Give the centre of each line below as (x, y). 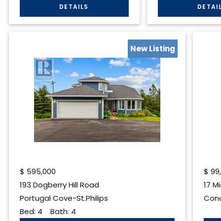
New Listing (152, 49)
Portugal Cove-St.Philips (64, 198)
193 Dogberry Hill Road (59, 184)
